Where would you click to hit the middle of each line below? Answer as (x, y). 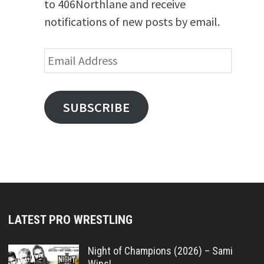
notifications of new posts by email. (132, 22)
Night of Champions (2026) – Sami (160, 251)
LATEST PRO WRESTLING (70, 220)
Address (63, 74)
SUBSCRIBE (96, 107)
